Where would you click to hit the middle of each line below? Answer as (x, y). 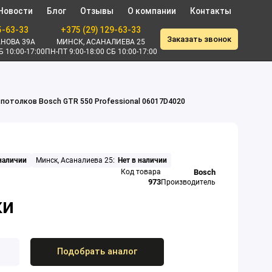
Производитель (188, 182)
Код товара (141, 172)
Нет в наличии (142, 161)
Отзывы (97, 11)
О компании (151, 11)
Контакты (210, 11)
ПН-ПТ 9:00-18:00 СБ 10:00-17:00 (101, 51)
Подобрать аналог (97, 252)
